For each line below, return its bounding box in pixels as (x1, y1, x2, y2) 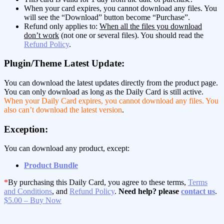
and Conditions (4, 187, 52, 196)
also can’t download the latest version (4, 105, 122, 114)
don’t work (24, 30, 59, 39)
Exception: (4, 123, 48, 134)
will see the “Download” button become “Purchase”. (24, 12, 190, 21)
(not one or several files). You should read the (59, 30, 203, 39)
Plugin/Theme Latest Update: (4, 58, 124, 69)
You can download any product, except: (4, 144, 129, 153)
